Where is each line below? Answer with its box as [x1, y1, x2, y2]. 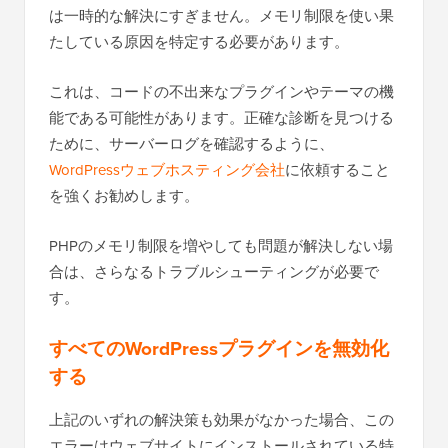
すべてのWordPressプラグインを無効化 [49, 334, 389, 364]
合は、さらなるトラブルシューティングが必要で [49, 261, 379, 284]
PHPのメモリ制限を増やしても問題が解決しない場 [49, 235, 393, 258]
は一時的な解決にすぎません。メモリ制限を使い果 [49, 5, 394, 28]
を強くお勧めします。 [49, 185, 199, 208]
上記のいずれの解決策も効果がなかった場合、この [49, 409, 394, 432]
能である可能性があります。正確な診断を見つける [49, 107, 394, 130]
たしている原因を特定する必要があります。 [49, 31, 349, 54]
